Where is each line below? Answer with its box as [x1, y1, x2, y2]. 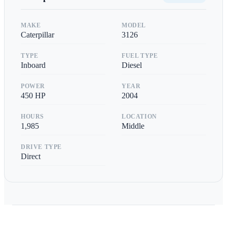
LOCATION [122, 112, 157, 120]
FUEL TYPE [122, 52, 158, 59]
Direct [21, 152, 41, 161]
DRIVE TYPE [21, 143, 62, 150]
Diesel [122, 60, 142, 69]
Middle [122, 121, 144, 130]
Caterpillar [21, 30, 54, 39]
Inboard [21, 60, 46, 69]
